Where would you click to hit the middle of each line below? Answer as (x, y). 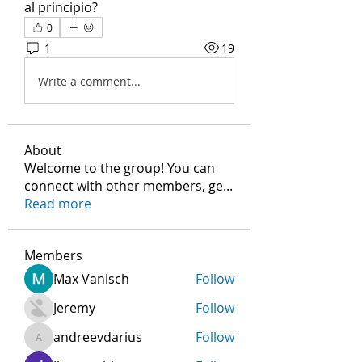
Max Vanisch (91, 279)
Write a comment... (89, 81)
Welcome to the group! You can (120, 168)
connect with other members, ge (124, 186)
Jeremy (74, 308)
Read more (58, 204)
